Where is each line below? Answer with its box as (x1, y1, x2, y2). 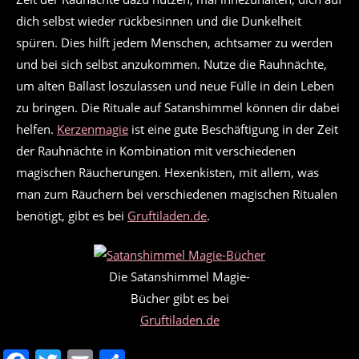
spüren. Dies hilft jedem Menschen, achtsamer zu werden (16, 34, 333, 50)
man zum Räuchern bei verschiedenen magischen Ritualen (16, 185, 337, 202)
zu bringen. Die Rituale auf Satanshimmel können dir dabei (16, 99, 340, 115)
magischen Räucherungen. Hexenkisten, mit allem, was (16, 163, 319, 180)
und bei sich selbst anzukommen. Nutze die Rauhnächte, (16, 55, 327, 72)
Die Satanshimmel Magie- (109, 268, 250, 285)
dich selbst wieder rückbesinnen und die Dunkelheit (16, 12, 301, 29)
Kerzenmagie (57, 120, 128, 137)
